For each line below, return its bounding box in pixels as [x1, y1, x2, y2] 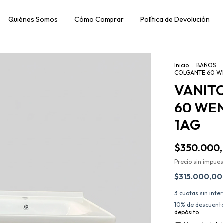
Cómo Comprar [74, 15, 124, 24]
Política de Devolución [140, 15, 210, 24]
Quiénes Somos [8, 15, 58, 24]
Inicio [174, 61, 189, 69]
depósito [174, 208, 199, 216]
